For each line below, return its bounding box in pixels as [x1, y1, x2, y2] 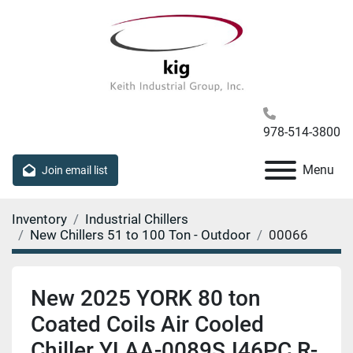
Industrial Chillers [85, 211, 188, 227]
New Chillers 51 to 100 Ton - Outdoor [30, 227, 251, 243]
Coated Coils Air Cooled [31, 311, 264, 337]
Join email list [42, 163, 108, 176]
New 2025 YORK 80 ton [31, 285, 261, 311]
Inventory [12, 211, 67, 227]
